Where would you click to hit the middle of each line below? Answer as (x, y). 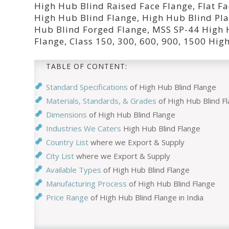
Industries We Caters (84, 128)
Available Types (74, 169)
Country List (67, 142)
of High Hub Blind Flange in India (146, 197)
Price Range (67, 197)
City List (60, 156)
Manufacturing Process (86, 183)
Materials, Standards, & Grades (101, 100)
